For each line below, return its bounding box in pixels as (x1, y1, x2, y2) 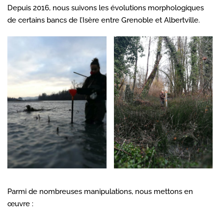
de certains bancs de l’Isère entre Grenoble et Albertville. (7, 15, 200, 25)
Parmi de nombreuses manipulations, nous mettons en (7, 187, 193, 196)
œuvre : (7, 199, 33, 208)
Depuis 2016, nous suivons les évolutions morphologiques (7, 3, 204, 12)
